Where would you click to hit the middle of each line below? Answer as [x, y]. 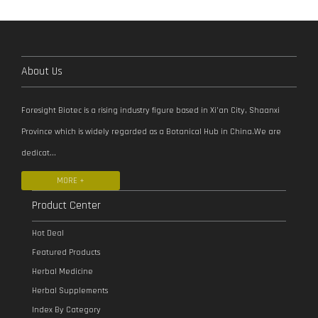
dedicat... [39, 153]
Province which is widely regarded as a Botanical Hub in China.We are [151, 132]
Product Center [66, 205]
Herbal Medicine [62, 272]
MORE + [71, 181]
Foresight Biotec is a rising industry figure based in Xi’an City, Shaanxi [150, 110]
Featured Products [66, 252]
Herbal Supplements [70, 291]
